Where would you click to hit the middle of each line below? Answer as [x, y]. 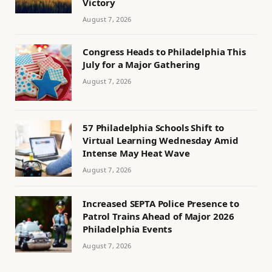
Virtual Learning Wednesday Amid [161, 141]
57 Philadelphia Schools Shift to [154, 128]
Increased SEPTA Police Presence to [161, 204]
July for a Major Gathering [142, 65]
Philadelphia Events [127, 229]
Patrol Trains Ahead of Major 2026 [159, 216]
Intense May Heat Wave [136, 153]
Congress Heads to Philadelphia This [164, 52]
